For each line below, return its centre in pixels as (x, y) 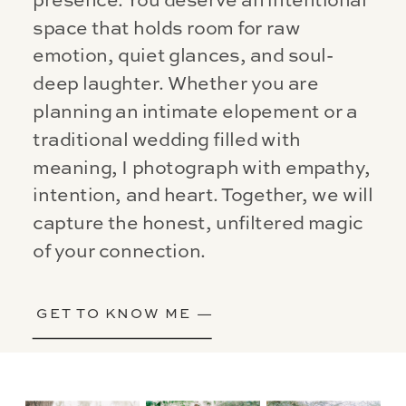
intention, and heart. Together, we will (203, 196)
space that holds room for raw (167, 28)
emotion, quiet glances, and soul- (184, 56)
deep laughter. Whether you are (176, 84)
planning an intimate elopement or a (195, 111)
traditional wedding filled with (167, 140)
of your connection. (119, 251)
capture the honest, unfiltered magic (198, 224)
